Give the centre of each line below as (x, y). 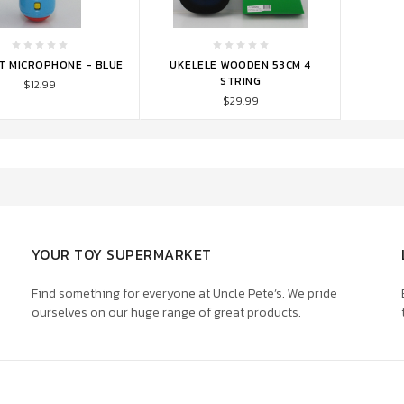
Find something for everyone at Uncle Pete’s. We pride (184, 293)
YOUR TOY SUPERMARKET (121, 254)
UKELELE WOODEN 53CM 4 (240, 64)
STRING (240, 81)
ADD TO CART (209, 46)
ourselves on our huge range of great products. (166, 312)
